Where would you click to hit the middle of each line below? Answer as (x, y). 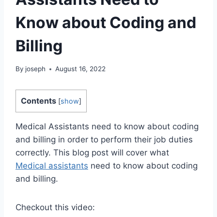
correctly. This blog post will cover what (92, 153)
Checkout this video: (55, 208)
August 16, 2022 (81, 69)
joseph (36, 69)
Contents (39, 101)
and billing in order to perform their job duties (104, 140)
